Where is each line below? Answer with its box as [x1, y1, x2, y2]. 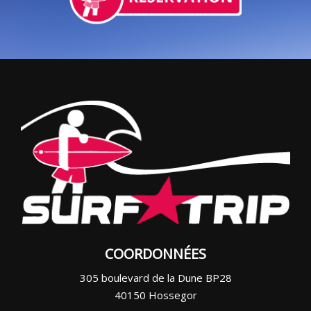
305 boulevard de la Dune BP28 [79, 271, 232, 285]
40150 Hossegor [114, 288, 197, 303]
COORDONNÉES [105, 244, 206, 264]
